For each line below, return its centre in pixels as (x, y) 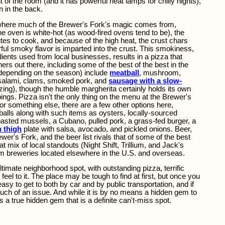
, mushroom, (160, 73)
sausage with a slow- (145, 81)
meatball (125, 73)
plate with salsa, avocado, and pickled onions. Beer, (107, 129)
